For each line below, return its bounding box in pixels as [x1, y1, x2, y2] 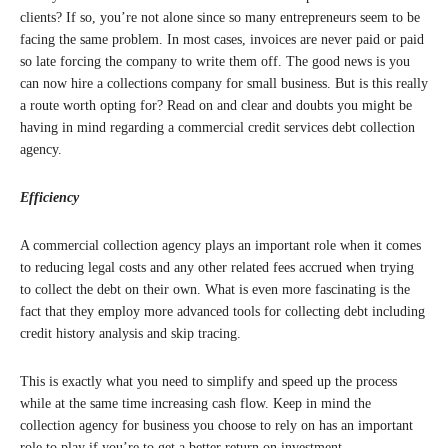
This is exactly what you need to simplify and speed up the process [20, 374, 397, 389]
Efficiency [20, 190, 79, 205]
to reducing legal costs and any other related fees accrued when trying [20, 260, 414, 275]
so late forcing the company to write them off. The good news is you [20, 54, 410, 69]
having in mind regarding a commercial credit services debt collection [20, 120, 415, 135]
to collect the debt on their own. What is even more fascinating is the [20, 282, 410, 297]
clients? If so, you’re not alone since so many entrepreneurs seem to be [20, 10, 420, 25]
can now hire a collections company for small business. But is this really [20, 76, 428, 91]
